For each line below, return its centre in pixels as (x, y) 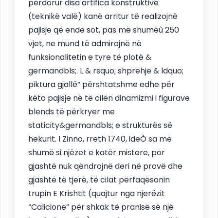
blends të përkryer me (72, 111)
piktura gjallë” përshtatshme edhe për (101, 84)
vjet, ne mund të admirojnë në (85, 43)
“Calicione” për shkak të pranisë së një (101, 207)
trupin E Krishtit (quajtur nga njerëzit (97, 193)
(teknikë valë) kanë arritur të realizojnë (103, 16)
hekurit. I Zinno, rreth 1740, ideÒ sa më (100, 139)
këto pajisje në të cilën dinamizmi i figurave (109, 98)
